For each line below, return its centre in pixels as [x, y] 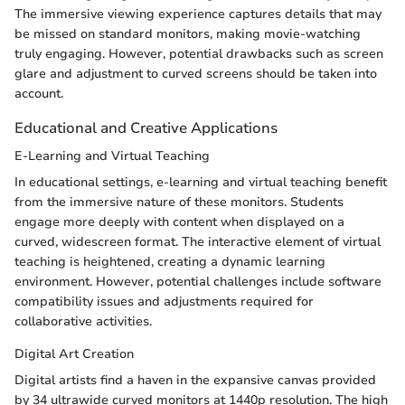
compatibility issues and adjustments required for [164, 302]
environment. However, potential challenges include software [198, 282]
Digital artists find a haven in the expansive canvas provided [195, 381]
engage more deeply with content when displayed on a [179, 222]
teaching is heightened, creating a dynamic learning [170, 262]
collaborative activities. [83, 322]
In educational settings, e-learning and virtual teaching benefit [201, 183]
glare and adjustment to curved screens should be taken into [196, 73]
